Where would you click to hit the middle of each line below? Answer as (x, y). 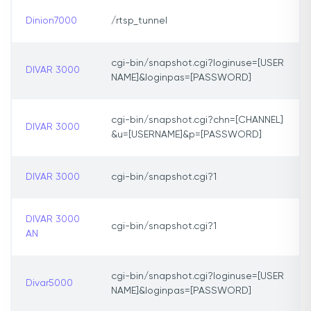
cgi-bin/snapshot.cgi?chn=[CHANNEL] (197, 120)
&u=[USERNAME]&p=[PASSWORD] (186, 135)
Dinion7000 (51, 21)
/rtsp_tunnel (139, 21)
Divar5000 (49, 284)
